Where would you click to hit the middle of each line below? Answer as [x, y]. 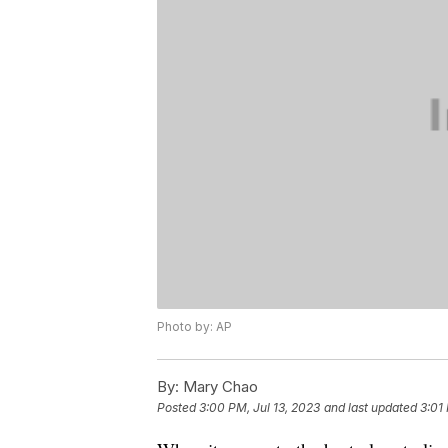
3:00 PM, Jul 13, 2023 [259, 408]
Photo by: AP [194, 327]
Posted [178, 408]
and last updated [370, 408]
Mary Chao [218, 387]
